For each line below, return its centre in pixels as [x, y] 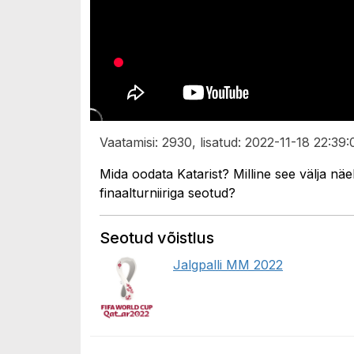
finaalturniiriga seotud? [168, 192]
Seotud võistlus [157, 237]
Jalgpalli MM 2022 [228, 264]
